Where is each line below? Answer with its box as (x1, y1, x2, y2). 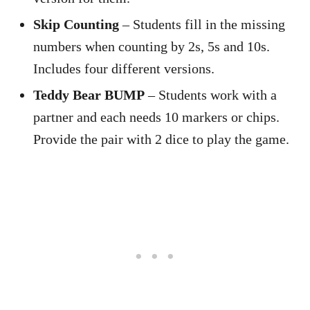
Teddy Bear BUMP (33, 86, 145, 102)
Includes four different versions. (33, 60, 215, 76)
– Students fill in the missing (119, 16, 285, 32)
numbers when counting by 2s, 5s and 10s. (33, 38, 270, 54)
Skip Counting (33, 16, 119, 32)
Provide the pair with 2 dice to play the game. (33, 131, 289, 147)
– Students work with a (145, 86, 277, 102)
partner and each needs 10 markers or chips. (33, 109, 283, 125)
